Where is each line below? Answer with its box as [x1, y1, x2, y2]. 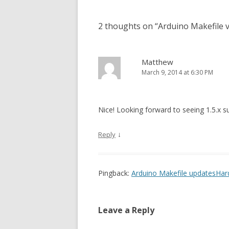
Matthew [142, 57, 173, 67]
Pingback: [98, 168, 131, 178]
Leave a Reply [98, 204, 154, 216]
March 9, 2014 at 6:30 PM [142, 68, 213, 77]
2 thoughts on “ [98, 20, 158, 32]
